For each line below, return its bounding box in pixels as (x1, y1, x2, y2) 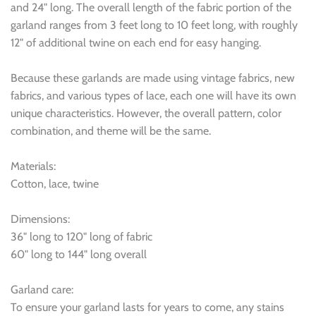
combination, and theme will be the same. (11, 123, 211, 138)
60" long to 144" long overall (11, 247, 147, 261)
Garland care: (11, 282, 73, 296)
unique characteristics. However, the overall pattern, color (11, 106, 281, 120)
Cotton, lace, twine (11, 176, 99, 190)
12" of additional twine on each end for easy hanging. (11, 35, 261, 49)
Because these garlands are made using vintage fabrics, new (11, 71, 295, 85)
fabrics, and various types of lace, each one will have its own (11, 88, 296, 102)
